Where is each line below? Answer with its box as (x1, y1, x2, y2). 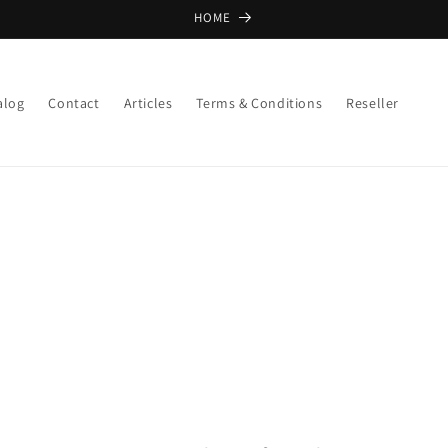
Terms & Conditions (196, 93, 323, 112)
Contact (48, 93, 100, 112)
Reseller (346, 93, 399, 112)
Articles (123, 93, 173, 112)
